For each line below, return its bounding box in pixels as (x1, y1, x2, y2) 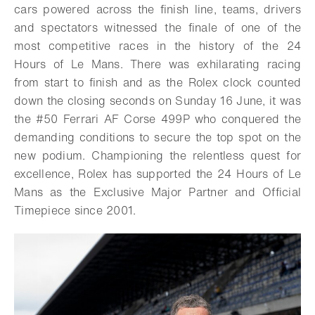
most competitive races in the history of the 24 (14, 37, 301, 54)
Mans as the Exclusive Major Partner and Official (14, 184, 301, 200)
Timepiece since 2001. (14, 202, 136, 219)
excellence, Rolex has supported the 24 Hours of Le (14, 165, 301, 182)
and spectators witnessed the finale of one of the (14, 19, 301, 36)
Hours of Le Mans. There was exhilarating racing (14, 56, 301, 72)
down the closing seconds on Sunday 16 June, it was (14, 92, 301, 109)
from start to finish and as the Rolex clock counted (14, 74, 301, 91)
